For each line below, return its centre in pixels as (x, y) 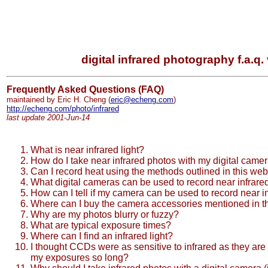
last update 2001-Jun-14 (48, 118)
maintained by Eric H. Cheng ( (59, 100)
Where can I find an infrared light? (102, 236)
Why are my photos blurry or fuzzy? (105, 214)
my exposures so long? (80, 258)
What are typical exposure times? (101, 225)
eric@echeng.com (142, 100)
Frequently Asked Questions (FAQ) (85, 89)
